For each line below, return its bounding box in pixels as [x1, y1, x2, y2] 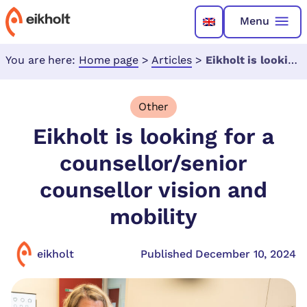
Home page [78, 53, 139, 66]
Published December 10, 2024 [140, 247, 296, 260]
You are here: [5, 53, 79, 66]
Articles [151, 53, 193, 66]
